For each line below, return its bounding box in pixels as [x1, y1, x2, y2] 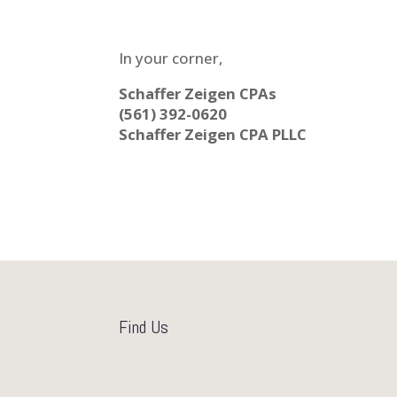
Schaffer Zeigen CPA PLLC [119, 123, 307, 144]
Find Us [119, 315, 169, 339]
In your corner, [119, 48, 223, 69]
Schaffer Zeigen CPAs [119, 82, 277, 104]
